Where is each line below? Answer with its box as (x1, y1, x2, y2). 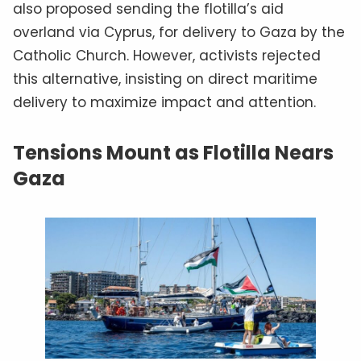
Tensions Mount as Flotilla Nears (13, 139, 334, 167)
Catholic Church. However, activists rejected (13, 46, 321, 66)
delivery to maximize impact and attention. (13, 93, 316, 113)
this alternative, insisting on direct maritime (13, 69, 317, 89)
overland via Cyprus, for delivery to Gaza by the (13, 23, 345, 43)
